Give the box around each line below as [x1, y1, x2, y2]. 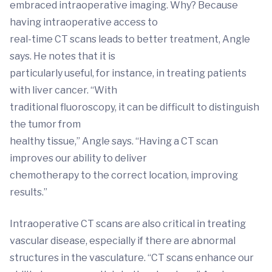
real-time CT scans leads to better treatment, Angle [10, 33, 250, 46]
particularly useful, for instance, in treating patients [10, 67, 246, 80]
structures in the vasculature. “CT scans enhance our [10, 252, 254, 264]
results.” [10, 186, 47, 199]
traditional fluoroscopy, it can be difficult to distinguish [10, 101, 259, 114]
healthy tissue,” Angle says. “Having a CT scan [10, 135, 218, 148]
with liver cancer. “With [10, 84, 117, 97]
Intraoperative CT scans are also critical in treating [10, 218, 246, 230]
